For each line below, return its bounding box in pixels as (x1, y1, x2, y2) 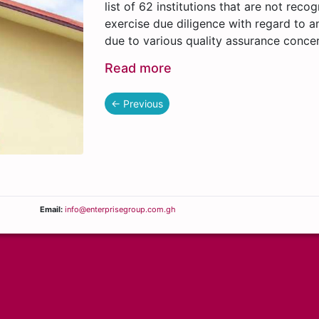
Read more (105, 61, 172, 75)
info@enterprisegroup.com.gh (62, 204, 176, 215)
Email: (39, 204, 63, 215)
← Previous (111, 98, 164, 110)
